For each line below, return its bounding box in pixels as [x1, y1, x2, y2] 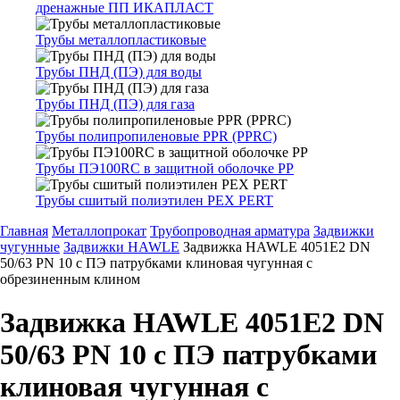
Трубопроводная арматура [150, 223, 310, 238]
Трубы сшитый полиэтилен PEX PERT [36, 193, 273, 208]
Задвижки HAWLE [63, 239, 179, 254]
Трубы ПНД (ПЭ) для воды [36, 64, 202, 79]
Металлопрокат [52, 223, 146, 238]
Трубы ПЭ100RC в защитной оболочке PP [36, 161, 294, 176]
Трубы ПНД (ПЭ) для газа [36, 96, 195, 112]
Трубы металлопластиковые [36, 32, 206, 47]
